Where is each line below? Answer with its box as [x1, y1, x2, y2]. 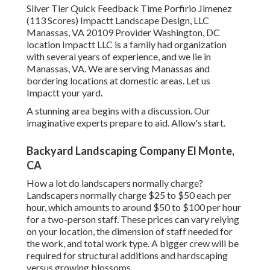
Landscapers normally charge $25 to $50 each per [27, 189, 231, 201]
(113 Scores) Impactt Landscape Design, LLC [27, 14, 209, 27]
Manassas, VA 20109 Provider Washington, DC [27, 27, 220, 39]
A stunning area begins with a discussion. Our [27, 105, 210, 117]
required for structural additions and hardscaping [27, 250, 228, 262]
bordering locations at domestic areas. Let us [27, 75, 210, 87]
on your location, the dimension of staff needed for [27, 225, 233, 237]
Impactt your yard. [27, 87, 102, 99]
